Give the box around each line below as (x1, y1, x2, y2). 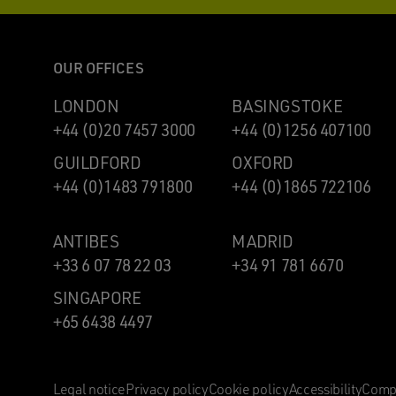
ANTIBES (53, 230, 119, 252)
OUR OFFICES (53, 57, 144, 77)
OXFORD (232, 151, 294, 173)
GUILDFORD (53, 151, 141, 173)
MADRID (232, 230, 294, 252)
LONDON (53, 95, 119, 117)
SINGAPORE (53, 286, 141, 308)
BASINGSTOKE (232, 95, 343, 117)
